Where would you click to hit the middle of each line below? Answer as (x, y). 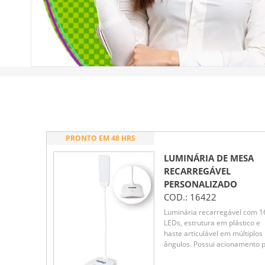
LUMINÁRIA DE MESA (209, 158)
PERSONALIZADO (201, 184)
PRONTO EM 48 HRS (101, 138)
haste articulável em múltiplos (213, 234)
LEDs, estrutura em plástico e (212, 223)
